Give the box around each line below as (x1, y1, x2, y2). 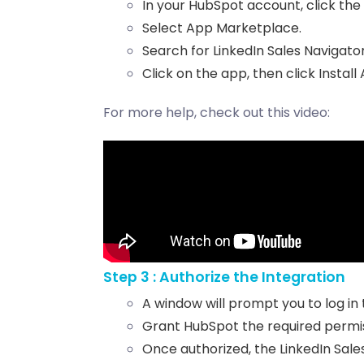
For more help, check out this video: (103, 103, 333, 123)
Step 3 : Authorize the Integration (103, 267, 345, 288)
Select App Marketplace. (142, 19, 301, 38)
